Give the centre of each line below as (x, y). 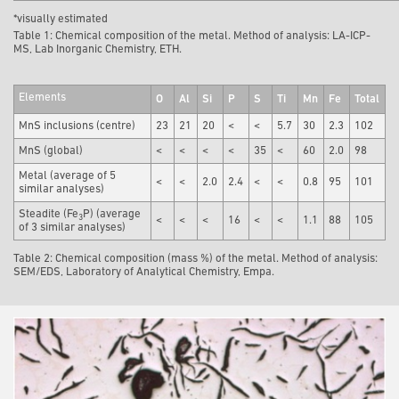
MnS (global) (51, 151)
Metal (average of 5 (68, 176)
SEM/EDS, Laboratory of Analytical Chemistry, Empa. (144, 273)
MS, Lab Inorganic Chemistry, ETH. (98, 50)
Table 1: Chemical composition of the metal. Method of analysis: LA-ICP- (192, 37)
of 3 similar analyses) (73, 228)
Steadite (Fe (49, 215)
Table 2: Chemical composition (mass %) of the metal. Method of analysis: (195, 259)
